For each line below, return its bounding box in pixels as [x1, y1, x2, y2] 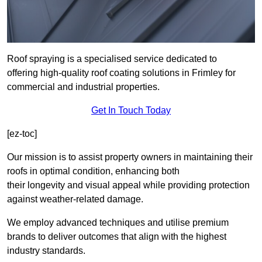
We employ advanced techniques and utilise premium [7, 218, 229, 228]
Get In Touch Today [91, 105, 171, 116]
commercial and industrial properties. [7, 82, 160, 92]
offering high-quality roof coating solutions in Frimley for [7, 68, 236, 78]
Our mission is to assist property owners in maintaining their [7, 152, 253, 163]
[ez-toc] [7, 129, 37, 139]
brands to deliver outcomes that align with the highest [7, 232, 226, 242]
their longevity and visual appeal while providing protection [7, 180, 250, 191]
